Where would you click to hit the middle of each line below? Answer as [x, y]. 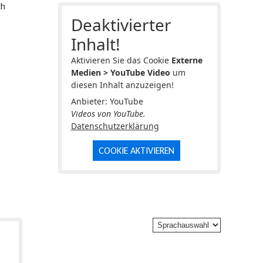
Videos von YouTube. [108, 113]
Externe [187, 60]
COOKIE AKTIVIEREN [136, 150]
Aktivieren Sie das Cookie [121, 60]
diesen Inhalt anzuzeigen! [122, 85]
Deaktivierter [121, 24]
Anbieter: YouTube [107, 101]
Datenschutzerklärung [115, 126]
